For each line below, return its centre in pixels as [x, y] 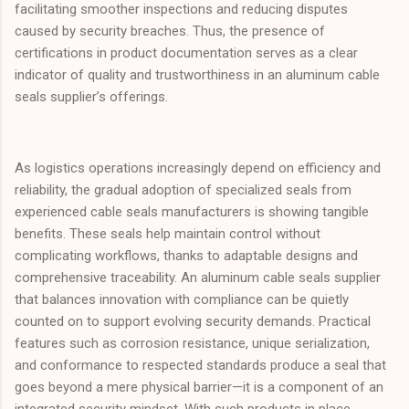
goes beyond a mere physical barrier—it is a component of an [199, 387]
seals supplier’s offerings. [91, 96]
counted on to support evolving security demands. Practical [193, 321]
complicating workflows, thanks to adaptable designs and [186, 255]
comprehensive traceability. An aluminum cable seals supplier [198, 277]
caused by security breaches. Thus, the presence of [170, 31]
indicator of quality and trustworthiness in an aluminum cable [197, 74]
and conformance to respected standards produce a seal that [200, 365]
